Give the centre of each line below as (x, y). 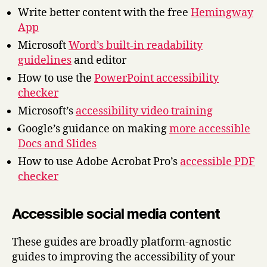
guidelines (45, 60)
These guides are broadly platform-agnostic (122, 242)
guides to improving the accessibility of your (123, 257)
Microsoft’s (47, 111)
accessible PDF (218, 162)
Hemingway (222, 13)
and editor (99, 60)
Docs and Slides (57, 144)
